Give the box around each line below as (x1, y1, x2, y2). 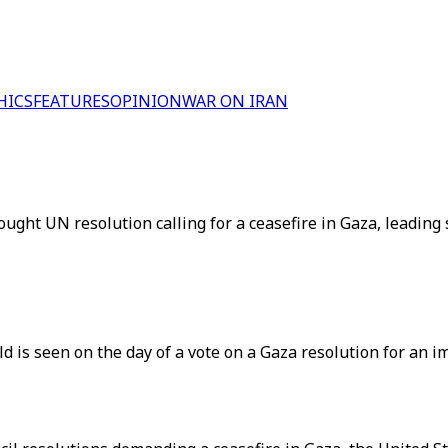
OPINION (110, 90, 182, 112)
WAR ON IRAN (182, 90, 288, 112)
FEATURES (33, 90, 110, 112)
